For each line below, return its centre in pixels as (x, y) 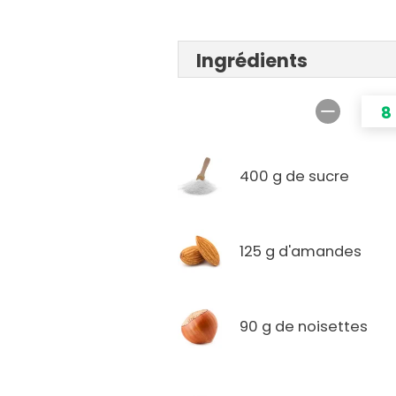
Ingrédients (252, 61)
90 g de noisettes (304, 326)
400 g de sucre (295, 176)
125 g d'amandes (301, 251)
